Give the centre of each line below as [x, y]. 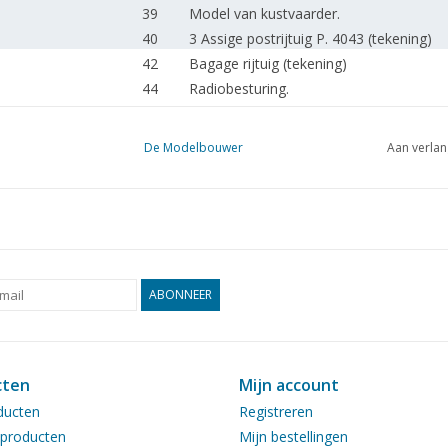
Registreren [276, 411]
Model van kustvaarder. [264, 13]
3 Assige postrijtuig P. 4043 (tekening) [310, 38]
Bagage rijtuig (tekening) [267, 63]
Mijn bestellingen [293, 436]
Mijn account [289, 385]
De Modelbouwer [193, 147]
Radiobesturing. [238, 88]
